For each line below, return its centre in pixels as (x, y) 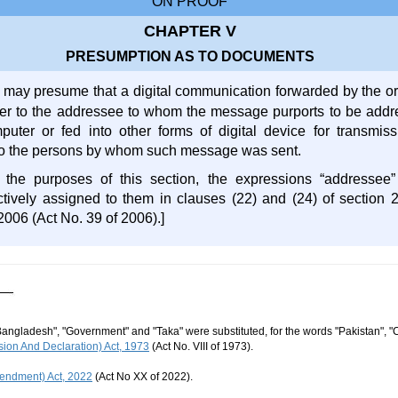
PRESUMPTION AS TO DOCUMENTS (190, 56)
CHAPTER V (190, 31)
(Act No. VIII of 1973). (201, 346)
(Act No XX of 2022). (143, 377)
